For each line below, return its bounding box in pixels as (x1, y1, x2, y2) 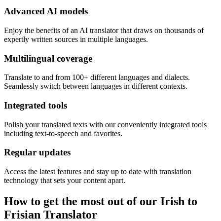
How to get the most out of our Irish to (4, 195, 197, 208)
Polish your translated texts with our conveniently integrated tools (4, 120, 207, 129)
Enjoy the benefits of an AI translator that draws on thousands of (4, 26, 204, 35)
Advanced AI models (4, 6, 88, 17)
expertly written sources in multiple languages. (4, 35, 148, 43)
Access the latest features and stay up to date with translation (4, 167, 191, 176)
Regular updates (4, 147, 71, 158)
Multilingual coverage (4, 53, 92, 64)
